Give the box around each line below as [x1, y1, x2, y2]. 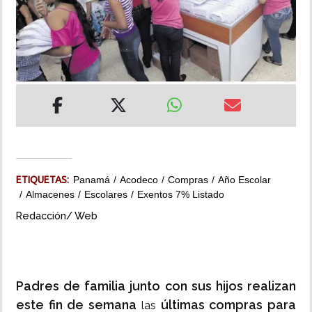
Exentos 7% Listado [137, 189, 224, 201]
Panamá [73, 174, 110, 186]
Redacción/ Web [16, 210, 97, 222]
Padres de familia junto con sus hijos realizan [16, 279, 296, 294]
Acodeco [120, 174, 158, 186]
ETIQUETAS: [16, 174, 73, 186]
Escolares [84, 189, 127, 201]
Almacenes [26, 189, 75, 201]
